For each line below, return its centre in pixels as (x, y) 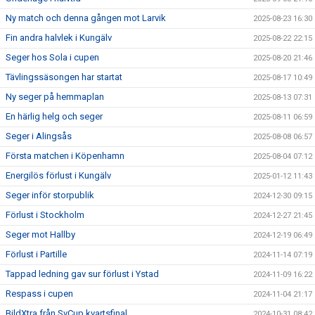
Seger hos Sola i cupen (52, 57)
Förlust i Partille (36, 254)
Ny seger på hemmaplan (55, 97)
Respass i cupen (39, 294)
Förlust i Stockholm (45, 215)
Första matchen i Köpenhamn (65, 156)
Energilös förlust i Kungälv (58, 175)
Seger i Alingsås (39, 136)
